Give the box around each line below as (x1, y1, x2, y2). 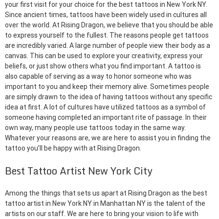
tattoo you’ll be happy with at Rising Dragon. (5, 144, 141, 153)
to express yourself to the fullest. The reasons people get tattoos (5, 31, 209, 40)
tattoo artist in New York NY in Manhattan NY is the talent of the (5, 199, 205, 208)
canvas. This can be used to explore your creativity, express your (5, 52, 203, 60)
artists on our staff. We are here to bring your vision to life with (5, 210, 198, 218)
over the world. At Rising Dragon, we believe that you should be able (5, 21, 213, 29)
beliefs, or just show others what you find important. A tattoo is (5, 62, 201, 70)
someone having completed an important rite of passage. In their (5, 113, 207, 122)
